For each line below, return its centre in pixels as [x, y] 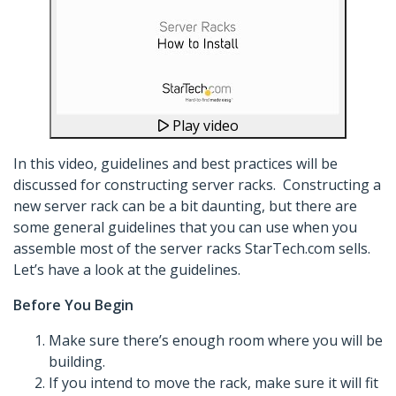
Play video [203, 126]
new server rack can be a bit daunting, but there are [185, 206]
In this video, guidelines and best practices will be [175, 164]
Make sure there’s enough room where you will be [216, 341]
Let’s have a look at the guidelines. [127, 270]
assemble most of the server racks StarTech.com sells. [194, 249]
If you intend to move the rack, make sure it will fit [213, 383]
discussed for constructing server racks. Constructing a [197, 185]
